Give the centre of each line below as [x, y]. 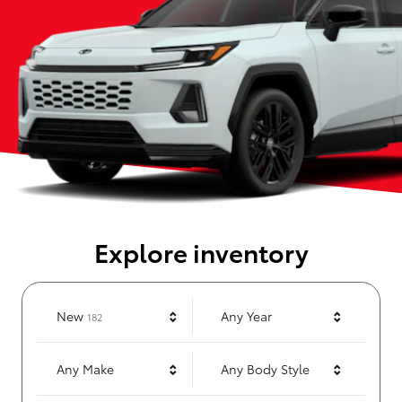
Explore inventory [201, 252]
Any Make [85, 369]
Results [118, 314]
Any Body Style [265, 369]
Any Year [246, 316]
